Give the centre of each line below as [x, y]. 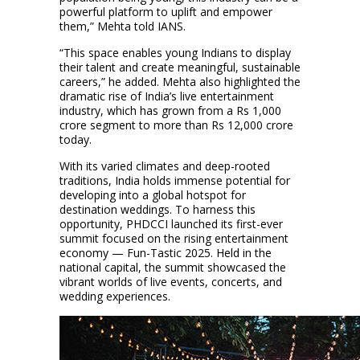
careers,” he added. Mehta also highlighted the [180, 81]
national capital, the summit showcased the [173, 267]
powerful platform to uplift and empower [166, 11]
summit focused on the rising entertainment [174, 238]
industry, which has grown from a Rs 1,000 [170, 110]
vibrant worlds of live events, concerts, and [171, 281]
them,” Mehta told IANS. [123, 26]
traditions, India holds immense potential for [175, 180]
